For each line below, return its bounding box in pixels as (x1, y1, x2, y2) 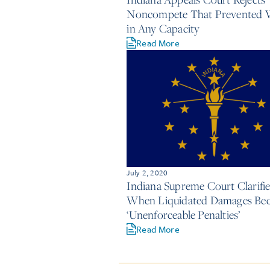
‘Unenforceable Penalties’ (127, 206, 240, 222)
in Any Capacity (127, 20, 200, 37)
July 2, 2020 (127, 166, 168, 178)
